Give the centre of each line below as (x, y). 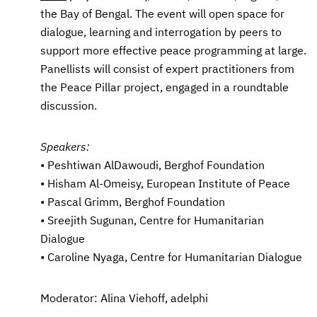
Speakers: (65, 146)
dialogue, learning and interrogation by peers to (161, 32)
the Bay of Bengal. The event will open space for (162, 13)
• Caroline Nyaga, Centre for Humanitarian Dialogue (173, 257)
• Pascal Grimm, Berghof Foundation (134, 202)
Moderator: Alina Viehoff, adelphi (124, 298)
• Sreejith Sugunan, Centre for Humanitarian (152, 220)
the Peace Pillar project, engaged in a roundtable (165, 87)
